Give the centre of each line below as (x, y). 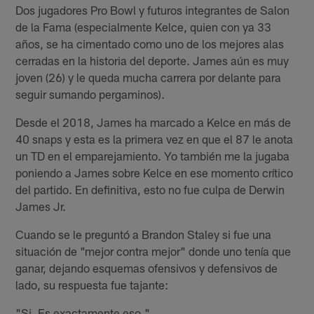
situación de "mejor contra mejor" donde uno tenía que (153, 251)
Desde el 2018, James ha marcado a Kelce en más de (153, 122)
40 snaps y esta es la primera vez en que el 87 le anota (155, 138)
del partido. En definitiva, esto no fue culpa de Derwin (150, 189)
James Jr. (41, 206)
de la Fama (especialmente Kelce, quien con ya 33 (144, 26)
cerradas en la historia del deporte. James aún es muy (152, 60)
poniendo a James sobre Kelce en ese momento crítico (155, 172)
